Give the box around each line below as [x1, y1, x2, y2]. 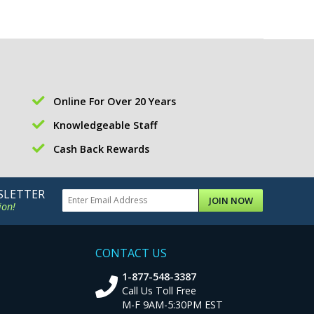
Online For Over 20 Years [53, 94, 176, 108]
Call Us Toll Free [122, 283, 197, 297]
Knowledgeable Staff [53, 118, 157, 132]
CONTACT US [95, 245, 167, 261]
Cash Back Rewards [53, 142, 149, 156]
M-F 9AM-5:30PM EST [122, 297, 224, 311]
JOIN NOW [209, 193, 254, 207]
